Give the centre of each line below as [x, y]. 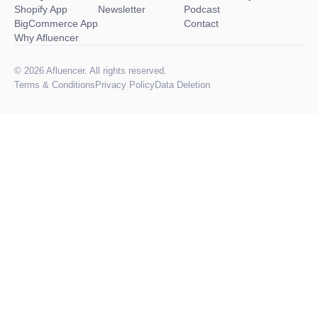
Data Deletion [182, 85]
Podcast [202, 10]
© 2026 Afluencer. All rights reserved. [91, 71]
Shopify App [41, 10]
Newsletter [122, 10]
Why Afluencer [46, 38]
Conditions [72, 85]
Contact [201, 24]
